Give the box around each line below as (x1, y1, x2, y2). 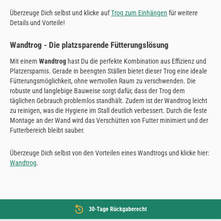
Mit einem (10, 57, 39, 65)
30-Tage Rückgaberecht (89, 206, 147, 213)
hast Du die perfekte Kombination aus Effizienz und (66, 57, 206, 65)
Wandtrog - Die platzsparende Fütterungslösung (10, 40, 169, 50)
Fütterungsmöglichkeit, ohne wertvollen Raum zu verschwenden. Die (10, 76, 196, 85)
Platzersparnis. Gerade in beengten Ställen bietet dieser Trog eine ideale (10, 67, 207, 75)
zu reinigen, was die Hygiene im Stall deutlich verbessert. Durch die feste (10, 106, 207, 114)
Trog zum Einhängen (111, 8, 167, 17)
